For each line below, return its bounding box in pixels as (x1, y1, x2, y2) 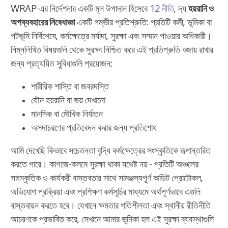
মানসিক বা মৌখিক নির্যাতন (31, 108, 103, 119)
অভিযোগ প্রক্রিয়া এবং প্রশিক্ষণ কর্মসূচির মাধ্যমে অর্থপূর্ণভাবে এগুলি (11, 186, 201, 197)
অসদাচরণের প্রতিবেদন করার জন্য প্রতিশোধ (31, 122, 157, 133)
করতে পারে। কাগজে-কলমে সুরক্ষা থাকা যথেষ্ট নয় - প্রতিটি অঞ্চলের (11, 159, 198, 169)
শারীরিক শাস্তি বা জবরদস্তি (31, 81, 109, 92)
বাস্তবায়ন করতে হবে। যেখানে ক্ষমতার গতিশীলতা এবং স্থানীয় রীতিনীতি (11, 200, 211, 211)
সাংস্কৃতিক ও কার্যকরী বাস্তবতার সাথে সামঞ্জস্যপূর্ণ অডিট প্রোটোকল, (11, 173, 203, 183)
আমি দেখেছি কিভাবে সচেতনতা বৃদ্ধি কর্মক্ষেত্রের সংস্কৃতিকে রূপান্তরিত (11, 145, 211, 156)
